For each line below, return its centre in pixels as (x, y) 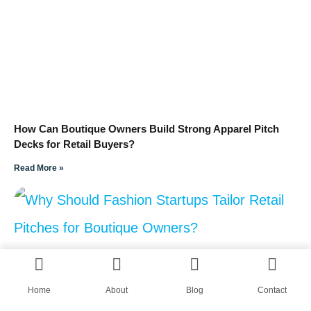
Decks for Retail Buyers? (74, 144)
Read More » (39, 168)
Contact (272, 290)
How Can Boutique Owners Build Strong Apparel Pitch (146, 128)
